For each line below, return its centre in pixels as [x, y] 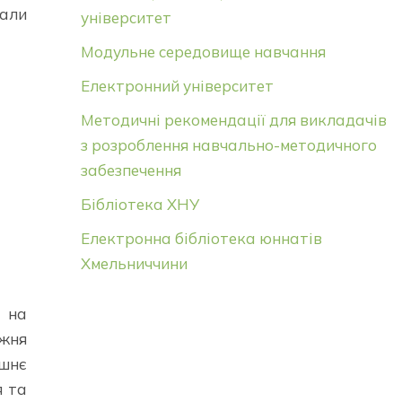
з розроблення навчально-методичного [228, 144]
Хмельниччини [134, 263]
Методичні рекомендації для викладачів [233, 119]
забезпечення [131, 170]
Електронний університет [177, 85]
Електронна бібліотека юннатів [201, 238]
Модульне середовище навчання [203, 51]
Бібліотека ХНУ [140, 204]
